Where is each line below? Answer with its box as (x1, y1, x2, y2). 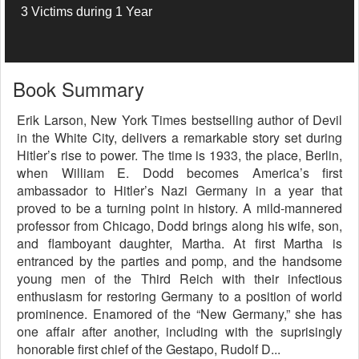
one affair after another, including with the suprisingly (17, 322, 342, 341)
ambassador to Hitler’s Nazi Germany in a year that (17, 181, 342, 200)
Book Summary (13, 75, 144, 103)
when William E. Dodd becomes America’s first (17, 163, 342, 182)
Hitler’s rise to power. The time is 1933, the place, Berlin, (17, 146, 342, 164)
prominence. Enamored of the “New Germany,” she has (17, 305, 342, 323)
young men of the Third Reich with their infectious (17, 269, 342, 288)
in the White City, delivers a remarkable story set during (17, 128, 342, 147)
